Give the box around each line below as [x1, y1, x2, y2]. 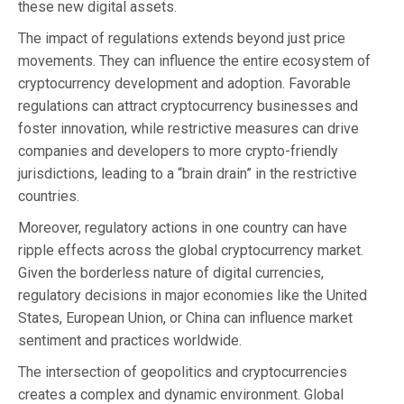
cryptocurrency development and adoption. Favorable [18, 74, 351, 92]
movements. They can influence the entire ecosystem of [18, 51, 371, 69]
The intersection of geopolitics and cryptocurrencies [18, 363, 347, 381]
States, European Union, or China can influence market [18, 308, 353, 326]
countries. [18, 187, 79, 205]
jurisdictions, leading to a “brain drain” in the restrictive [18, 164, 357, 182]
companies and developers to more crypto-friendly [18, 142, 338, 160]
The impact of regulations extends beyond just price [18, 29, 345, 47]
